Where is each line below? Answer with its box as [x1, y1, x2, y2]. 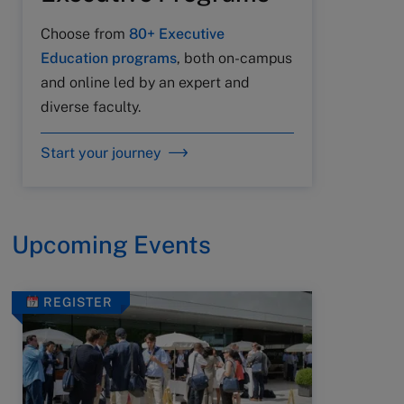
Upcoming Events [12, 229, 211, 259]
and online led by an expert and [41, 73, 250, 91]
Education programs [41, 49, 177, 67]
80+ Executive [129, 24, 225, 42]
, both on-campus [177, 49, 292, 67]
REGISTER [39, 294, 113, 309]
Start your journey [41, 143, 161, 161]
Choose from [41, 24, 129, 42]
